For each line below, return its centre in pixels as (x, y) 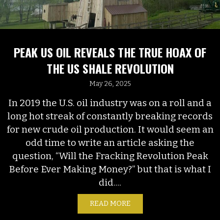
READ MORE (110, 204)
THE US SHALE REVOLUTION (110, 69)
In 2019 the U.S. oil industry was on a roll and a (110, 103)
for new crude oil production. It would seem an (110, 130)
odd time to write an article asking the (110, 143)
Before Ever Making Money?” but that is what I (110, 169)
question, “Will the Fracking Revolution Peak (110, 156)
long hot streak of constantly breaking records (110, 116)
